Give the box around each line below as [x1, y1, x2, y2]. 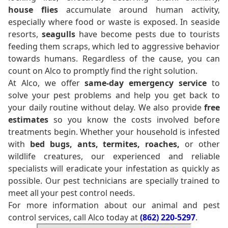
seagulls [42, 28, 75, 40]
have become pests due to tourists [75, 28, 220, 40]
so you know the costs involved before [48, 113, 220, 125]
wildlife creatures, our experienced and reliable [8, 150, 220, 162]
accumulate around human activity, [58, 4, 220, 15]
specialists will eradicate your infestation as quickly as [8, 162, 220, 174]
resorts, [8, 28, 42, 40]
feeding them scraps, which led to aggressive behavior [8, 40, 220, 52]
